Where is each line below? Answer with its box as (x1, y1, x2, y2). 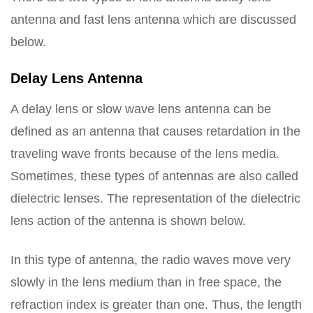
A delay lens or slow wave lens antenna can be (10, 102, 271, 116)
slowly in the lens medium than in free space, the (10, 275, 282, 289)
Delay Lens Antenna (10, 71, 143, 86)
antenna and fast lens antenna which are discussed (10, 13, 296, 27)
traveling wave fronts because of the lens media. (10, 147, 279, 161)
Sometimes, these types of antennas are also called (10, 169, 298, 183)
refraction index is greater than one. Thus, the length (10, 298, 302, 312)
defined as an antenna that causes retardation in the (10, 124, 300, 138)
